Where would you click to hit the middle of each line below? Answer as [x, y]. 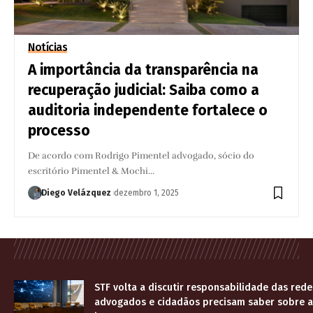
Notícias [48, 47]
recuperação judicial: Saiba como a [144, 90]
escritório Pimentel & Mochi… [92, 171]
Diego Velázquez [77, 192]
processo [59, 130]
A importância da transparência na [144, 70]
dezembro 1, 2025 [147, 192]
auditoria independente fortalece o [148, 110]
